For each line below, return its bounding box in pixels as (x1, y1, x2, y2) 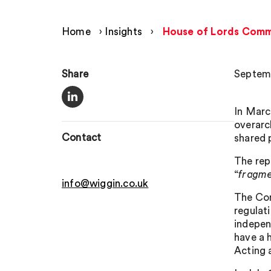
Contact (62, 132, 102, 143)
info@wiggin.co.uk (62, 178, 149, 189)
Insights (105, 27, 143, 37)
